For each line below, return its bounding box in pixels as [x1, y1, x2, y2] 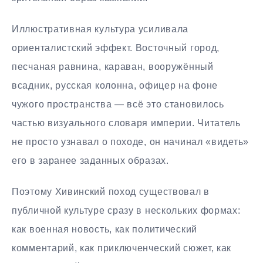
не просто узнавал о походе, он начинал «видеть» [12, 136, 249, 147]
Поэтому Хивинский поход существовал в [12, 186, 210, 197]
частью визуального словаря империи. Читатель [12, 117, 241, 128]
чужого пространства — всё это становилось [12, 99, 224, 109]
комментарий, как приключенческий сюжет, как [12, 242, 232, 253]
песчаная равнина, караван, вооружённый [12, 61, 214, 72]
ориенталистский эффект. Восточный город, [12, 42, 220, 53]
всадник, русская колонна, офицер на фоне [12, 80, 218, 90]
